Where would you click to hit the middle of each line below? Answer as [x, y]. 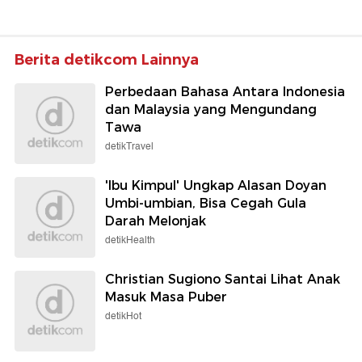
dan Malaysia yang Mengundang [211, 110]
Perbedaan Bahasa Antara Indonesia [225, 92]
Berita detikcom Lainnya [107, 60]
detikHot [123, 317]
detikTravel [129, 147]
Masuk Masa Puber [166, 297]
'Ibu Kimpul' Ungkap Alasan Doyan [216, 186]
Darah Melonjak [156, 221]
